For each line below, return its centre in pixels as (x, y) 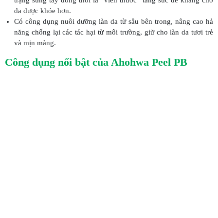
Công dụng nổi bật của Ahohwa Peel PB (96, 62)
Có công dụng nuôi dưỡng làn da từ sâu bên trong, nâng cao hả (113, 21)
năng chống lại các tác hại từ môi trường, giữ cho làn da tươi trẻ (113, 32)
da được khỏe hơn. (42, 10)
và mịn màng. (35, 43)
